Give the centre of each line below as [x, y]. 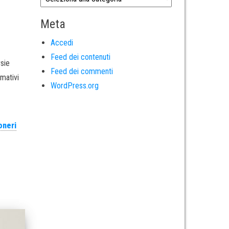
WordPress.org [74, 85]
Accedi [62, 42]
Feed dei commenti [82, 71]
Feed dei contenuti [80, 57]
